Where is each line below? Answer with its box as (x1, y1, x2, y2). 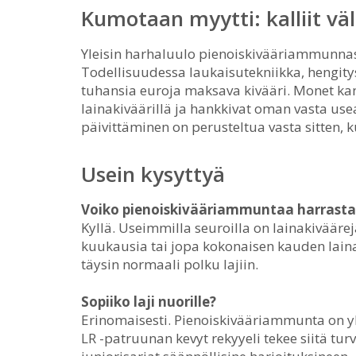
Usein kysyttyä (81, 160, 225, 188)
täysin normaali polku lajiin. (81, 255, 258, 273)
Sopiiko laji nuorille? (81, 292, 216, 311)
